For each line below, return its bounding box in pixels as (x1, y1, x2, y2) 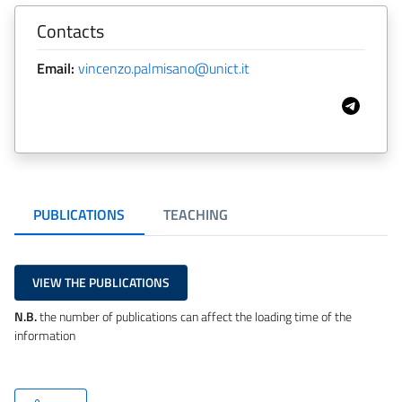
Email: (37, 57, 74, 79)
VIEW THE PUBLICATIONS (32, 272, 170, 292)
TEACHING (162, 204, 228, 226)
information (14, 325, 75, 345)
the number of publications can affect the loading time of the (37, 306, 352, 327)
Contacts (37, 16, 104, 45)
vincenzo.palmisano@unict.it (78, 57, 249, 79)
